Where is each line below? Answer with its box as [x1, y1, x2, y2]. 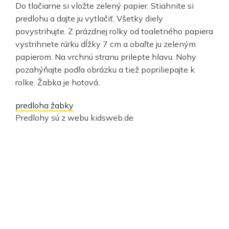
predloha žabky [15, 100, 74, 110]
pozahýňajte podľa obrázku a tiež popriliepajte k [15, 64, 195, 75]
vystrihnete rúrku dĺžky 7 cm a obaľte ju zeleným [15, 38, 196, 49]
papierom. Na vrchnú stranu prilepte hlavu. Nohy [15, 51, 196, 62]
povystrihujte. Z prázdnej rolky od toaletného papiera [15, 26, 213, 36]
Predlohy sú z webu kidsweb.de [15, 112, 133, 123]
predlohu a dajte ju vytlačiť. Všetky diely [15, 13, 163, 24]
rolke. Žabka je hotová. [15, 77, 100, 87]
